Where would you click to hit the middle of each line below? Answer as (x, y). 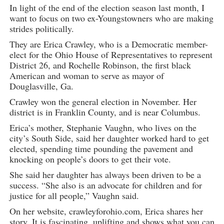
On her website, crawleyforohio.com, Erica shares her (106, 211)
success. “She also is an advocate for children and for (105, 185)
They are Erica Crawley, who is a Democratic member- (108, 44)
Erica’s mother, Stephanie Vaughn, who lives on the (103, 128)
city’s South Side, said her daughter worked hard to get (109, 138)
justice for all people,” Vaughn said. (74, 196)
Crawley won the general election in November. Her (103, 102)
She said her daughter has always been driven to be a (105, 175)
